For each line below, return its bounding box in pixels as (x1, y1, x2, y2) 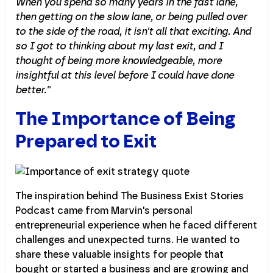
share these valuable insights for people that (15, 249, 224, 261)
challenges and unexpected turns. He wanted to (15, 234, 239, 246)
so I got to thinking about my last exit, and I (15, 40, 223, 52)
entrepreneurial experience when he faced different (15, 219, 257, 232)
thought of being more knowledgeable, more (15, 54, 222, 66)
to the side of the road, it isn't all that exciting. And (15, 25, 251, 37)
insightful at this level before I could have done (15, 69, 234, 81)
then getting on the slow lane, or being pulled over (15, 10, 247, 23)
